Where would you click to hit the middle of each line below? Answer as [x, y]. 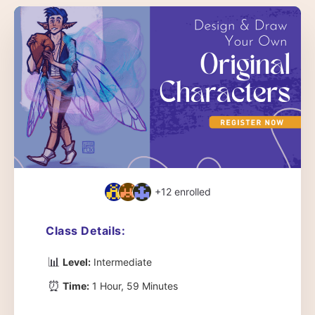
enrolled [191, 191]
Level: [77, 262]
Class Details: [85, 230]
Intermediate [121, 262]
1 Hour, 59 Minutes [134, 286]
